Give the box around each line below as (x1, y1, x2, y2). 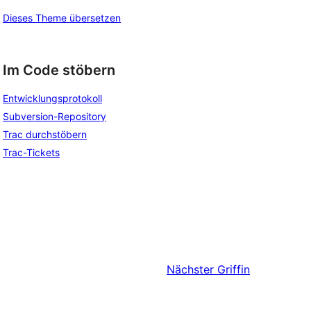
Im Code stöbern (3, 61, 115, 78)
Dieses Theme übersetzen (3, 11, 121, 24)
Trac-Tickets (3, 146, 60, 159)
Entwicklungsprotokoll (3, 92, 102, 105)
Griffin (217, 262, 250, 277)
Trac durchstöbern (3, 128, 87, 141)
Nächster (167, 262, 214, 277)
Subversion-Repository (3, 110, 106, 123)
